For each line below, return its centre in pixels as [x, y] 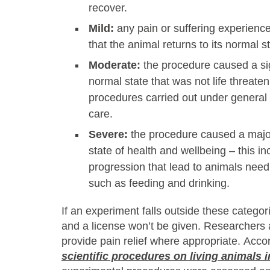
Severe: [110, 134]
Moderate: [116, 65]
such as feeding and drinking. [159, 183]
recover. [108, 8]
